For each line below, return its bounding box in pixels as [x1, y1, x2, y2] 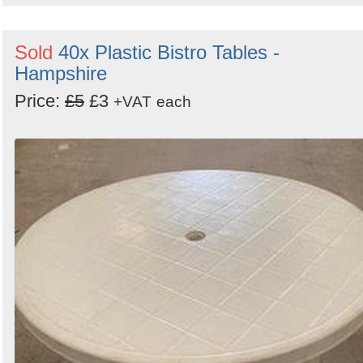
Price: [15, 91, 65, 112]
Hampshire [15, 62, 107, 85]
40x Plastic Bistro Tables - [58, 41, 280, 64]
